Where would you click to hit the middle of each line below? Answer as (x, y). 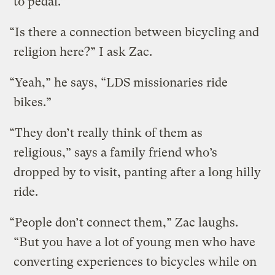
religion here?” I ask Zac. (83, 52)
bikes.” (33, 102)
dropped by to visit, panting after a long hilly (137, 172)
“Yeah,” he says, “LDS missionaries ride (119, 82)
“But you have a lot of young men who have (135, 242)
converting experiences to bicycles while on (135, 261)
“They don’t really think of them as (106, 133)
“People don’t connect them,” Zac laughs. (124, 222)
